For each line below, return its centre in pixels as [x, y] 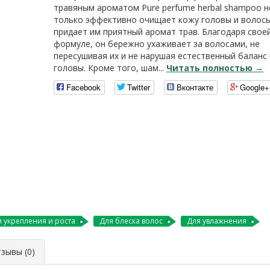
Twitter [139, 87]
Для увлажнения [217, 221]
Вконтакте [195, 87]
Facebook [83, 87]
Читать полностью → [215, 68]
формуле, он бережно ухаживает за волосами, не [157, 44]
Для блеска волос [131, 221]
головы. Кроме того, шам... [110, 68]
